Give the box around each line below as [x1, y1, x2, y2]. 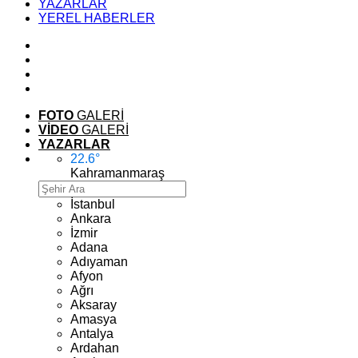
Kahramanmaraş [70, 166, 165, 180]
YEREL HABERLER [38, 11, 155, 25]
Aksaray [70, 298, 117, 312]
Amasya [70, 312, 117, 326]
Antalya [70, 327, 113, 340]
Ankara [70, 212, 111, 225]
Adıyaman [70, 255, 128, 268]
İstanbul [70, 197, 115, 211]
